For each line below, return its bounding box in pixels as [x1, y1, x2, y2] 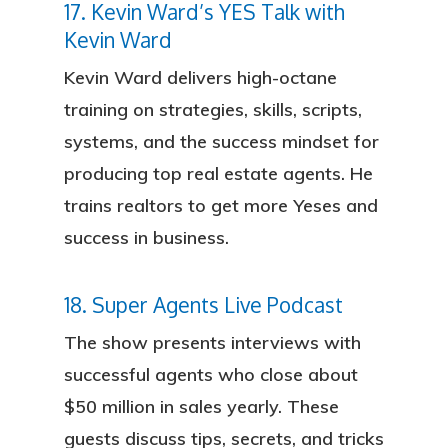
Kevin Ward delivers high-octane [64, 66, 337, 89]
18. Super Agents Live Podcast [64, 292, 343, 318]
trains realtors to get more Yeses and [64, 194, 378, 217]
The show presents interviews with [64, 331, 361, 354]
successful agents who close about [64, 363, 358, 386]
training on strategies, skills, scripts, [64, 98, 362, 121]
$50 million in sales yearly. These [64, 395, 339, 418]
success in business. [64, 226, 229, 249]
